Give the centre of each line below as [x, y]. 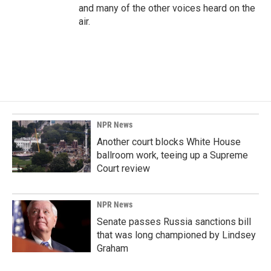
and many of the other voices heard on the [167, 8]
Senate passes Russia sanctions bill [174, 222]
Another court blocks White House [169, 142]
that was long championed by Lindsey [176, 235]
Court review [123, 168]
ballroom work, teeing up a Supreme [172, 155]
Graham [113, 248]
